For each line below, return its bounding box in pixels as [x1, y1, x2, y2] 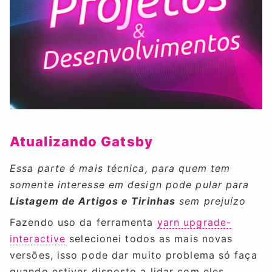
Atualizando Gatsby [10, 134, 153, 150]
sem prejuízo [175, 195, 246, 208]
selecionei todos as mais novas [66, 233, 233, 245]
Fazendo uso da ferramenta [10, 216, 157, 229]
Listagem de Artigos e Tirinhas [10, 195, 176, 208]
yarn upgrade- [157, 216, 232, 229]
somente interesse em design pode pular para [10, 178, 250, 191]
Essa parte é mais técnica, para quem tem [10, 162, 231, 175]
